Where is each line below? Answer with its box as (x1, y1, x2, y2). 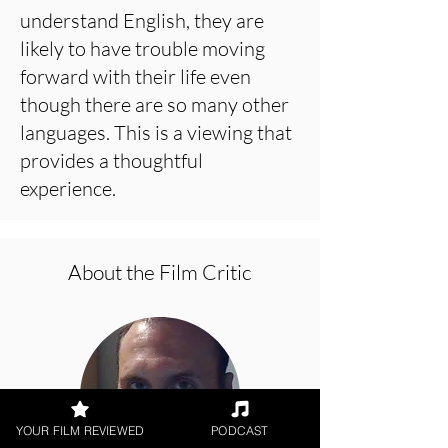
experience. (20, 176, 116, 201)
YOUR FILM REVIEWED (15, 422, 145, 438)
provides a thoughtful (20, 148, 203, 173)
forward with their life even (20, 64, 251, 89)
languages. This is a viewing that (20, 120, 292, 145)
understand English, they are (20, 8, 264, 33)
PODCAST (211, 422, 269, 438)
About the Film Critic (68, 259, 252, 285)
